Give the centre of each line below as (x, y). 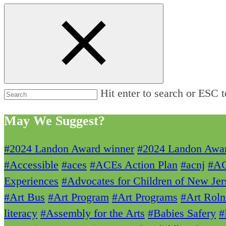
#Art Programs (145, 197)
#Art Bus (24, 197)
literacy (21, 213)
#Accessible (31, 165)
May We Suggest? (54, 121)
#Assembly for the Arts (93, 213)
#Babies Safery (182, 213)
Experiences (31, 181)
